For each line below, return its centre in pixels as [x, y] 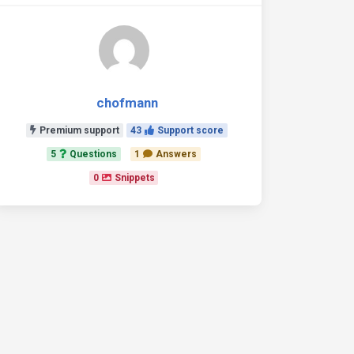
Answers [176, 154]
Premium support [80, 130]
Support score [190, 130]
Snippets [134, 178]
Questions [94, 154]
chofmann [127, 103]
